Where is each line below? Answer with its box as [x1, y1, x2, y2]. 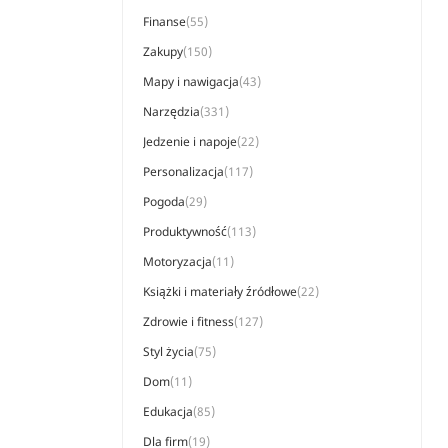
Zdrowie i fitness [143, 313, 234, 330]
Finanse [143, 13, 186, 30]
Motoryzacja [143, 253, 212, 270]
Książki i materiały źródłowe [143, 283, 297, 300]
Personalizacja [143, 163, 224, 180]
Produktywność [143, 223, 227, 240]
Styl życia [143, 343, 194, 360]
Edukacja [143, 403, 193, 420]
